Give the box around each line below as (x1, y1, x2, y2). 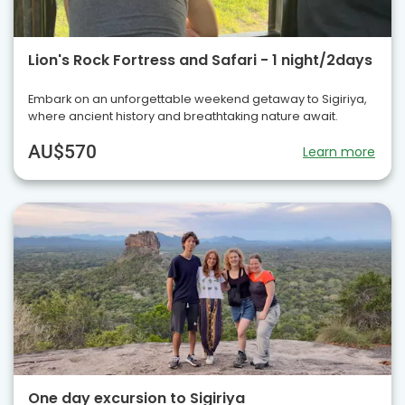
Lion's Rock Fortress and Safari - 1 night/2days (28, 50, 372, 71)
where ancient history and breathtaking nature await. (28, 108, 338, 125)
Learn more (303, 143, 375, 162)
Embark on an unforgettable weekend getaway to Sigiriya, (28, 91, 367, 108)
